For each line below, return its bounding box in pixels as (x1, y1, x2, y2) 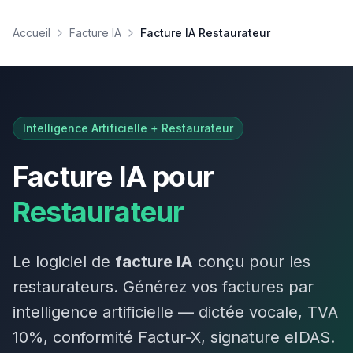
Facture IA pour (13, 159, 214, 194)
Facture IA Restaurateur (140, 26, 270, 39)
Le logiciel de (13, 252, 115, 271)
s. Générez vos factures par (106, 277, 314, 296)
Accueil (13, 26, 50, 39)
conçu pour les (193, 252, 310, 271)
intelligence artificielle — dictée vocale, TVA (13, 303, 338, 321)
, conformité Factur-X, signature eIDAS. (43, 328, 335, 347)
